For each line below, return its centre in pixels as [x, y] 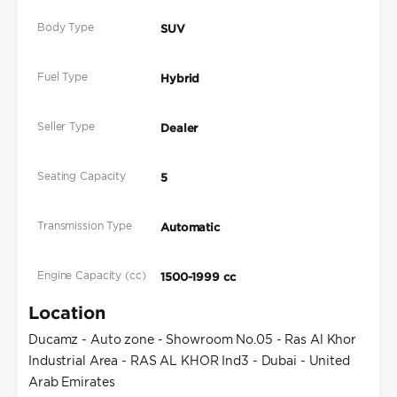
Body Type [66, 27]
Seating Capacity [82, 176]
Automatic [191, 228]
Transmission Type [85, 226]
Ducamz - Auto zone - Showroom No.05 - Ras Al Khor [193, 340]
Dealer [179, 128]
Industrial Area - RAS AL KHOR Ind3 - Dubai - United [189, 361]
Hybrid [180, 79]
